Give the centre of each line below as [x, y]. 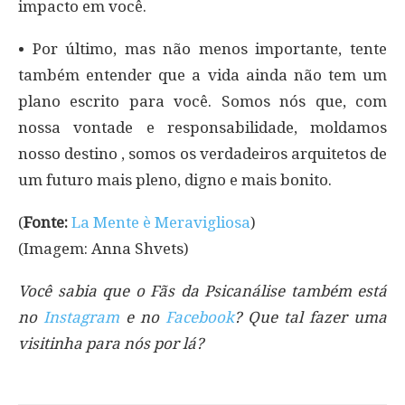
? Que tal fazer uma [310, 317]
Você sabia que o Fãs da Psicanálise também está [202, 291]
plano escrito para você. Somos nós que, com [202, 101]
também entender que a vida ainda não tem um [202, 75]
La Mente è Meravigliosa [161, 222]
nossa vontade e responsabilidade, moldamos [202, 127]
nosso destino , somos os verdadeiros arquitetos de [202, 153]
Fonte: [46, 222]
